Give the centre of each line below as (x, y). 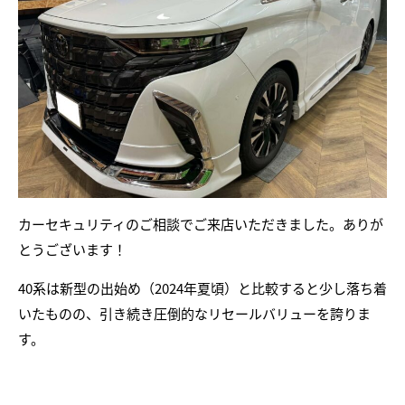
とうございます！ (72, 249)
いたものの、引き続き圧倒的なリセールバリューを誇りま (194, 313)
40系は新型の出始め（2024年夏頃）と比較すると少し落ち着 (202, 287)
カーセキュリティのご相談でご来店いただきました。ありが (201, 223)
